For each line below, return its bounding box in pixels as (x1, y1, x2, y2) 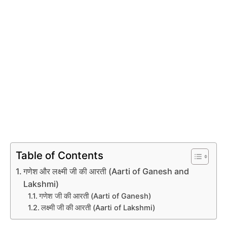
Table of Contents (16, 148, 103, 162)
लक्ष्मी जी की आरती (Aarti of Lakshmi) (41, 203, 156, 212)
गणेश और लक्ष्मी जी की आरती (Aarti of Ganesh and (23, 166, 190, 176)
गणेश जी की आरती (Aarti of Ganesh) (39, 191, 152, 201)
